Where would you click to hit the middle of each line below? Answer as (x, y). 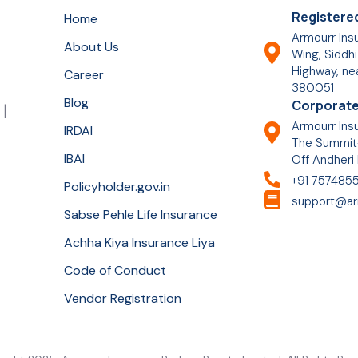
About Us (91, 47)
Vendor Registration (122, 299)
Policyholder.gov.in (117, 187)
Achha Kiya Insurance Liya (139, 243)
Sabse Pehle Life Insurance (140, 215)
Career (84, 75)
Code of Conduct (115, 271)
